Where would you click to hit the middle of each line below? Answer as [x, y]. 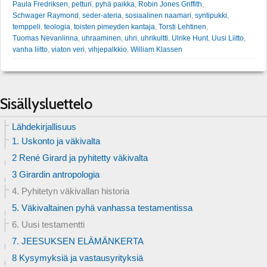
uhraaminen [101, 38]
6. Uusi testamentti [48, 224]
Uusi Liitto [228, 38]
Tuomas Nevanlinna [45, 38]
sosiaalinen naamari [158, 15]
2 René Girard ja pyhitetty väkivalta [80, 157]
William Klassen [156, 49]
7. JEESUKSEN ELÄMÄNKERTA [78, 241]
